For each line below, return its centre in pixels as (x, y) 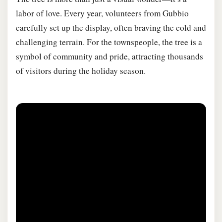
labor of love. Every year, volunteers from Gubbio (102, 13)
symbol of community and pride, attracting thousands (110, 56)
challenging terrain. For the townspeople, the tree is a (109, 42)
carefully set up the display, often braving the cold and (111, 27)
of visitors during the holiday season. (81, 70)
